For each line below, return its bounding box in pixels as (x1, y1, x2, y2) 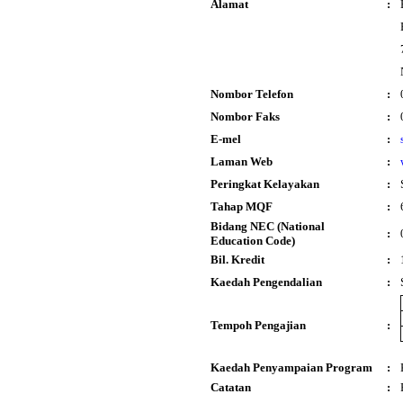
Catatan (210, 381, 251, 394)
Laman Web (210, 155, 273, 168)
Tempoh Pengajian (210, 318, 306, 332)
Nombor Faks (210, 110, 280, 123)
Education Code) (210, 234, 295, 247)
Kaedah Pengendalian (210, 275, 322, 289)
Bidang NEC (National (210, 219, 325, 233)
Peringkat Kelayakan (210, 177, 319, 191)
